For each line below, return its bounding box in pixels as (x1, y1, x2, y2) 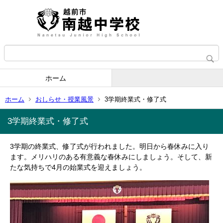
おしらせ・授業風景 (35, 95, 94, 103)
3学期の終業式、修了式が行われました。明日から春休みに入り (10, 142, 209, 150)
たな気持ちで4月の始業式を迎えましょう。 (10, 163, 146, 171)
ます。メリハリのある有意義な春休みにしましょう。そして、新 (10, 153, 212, 161)
